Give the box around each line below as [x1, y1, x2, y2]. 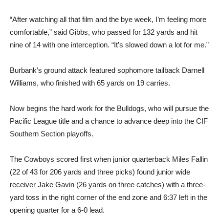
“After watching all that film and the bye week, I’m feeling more [10, 15, 206, 24]
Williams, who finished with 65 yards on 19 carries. [10, 79, 170, 88]
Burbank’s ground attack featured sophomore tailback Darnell [10, 66, 204, 75]
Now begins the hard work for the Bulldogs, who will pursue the [10, 104, 209, 113]
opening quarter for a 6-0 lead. [10, 206, 105, 215]
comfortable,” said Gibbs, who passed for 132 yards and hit [10, 28, 197, 37]
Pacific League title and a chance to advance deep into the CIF [10, 117, 208, 126]
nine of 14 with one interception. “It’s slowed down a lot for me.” [10, 41, 209, 49]
